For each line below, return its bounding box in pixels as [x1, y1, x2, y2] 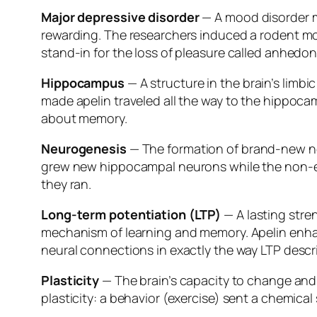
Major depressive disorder [41, 8, 200, 26]
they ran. [41, 175, 92, 193]
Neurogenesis [41, 140, 127, 158]
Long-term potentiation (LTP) [41, 206, 221, 224]
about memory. [41, 110, 127, 127]
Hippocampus [41, 74, 125, 92]
